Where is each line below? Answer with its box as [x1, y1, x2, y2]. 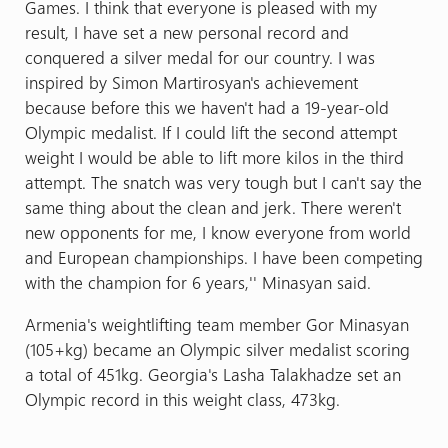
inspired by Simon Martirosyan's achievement [24, 70, 358, 93]
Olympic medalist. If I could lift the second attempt [24, 120, 397, 143]
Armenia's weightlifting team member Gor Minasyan [24, 312, 409, 335]
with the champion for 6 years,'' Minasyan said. [24, 270, 371, 293]
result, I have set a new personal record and [24, 20, 349, 43]
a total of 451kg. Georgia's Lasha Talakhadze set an [24, 362, 401, 385]
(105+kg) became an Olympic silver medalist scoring [24, 337, 410, 360]
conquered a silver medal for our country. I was [24, 45, 375, 68]
